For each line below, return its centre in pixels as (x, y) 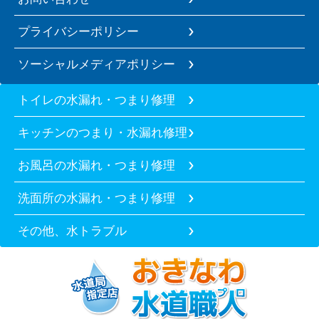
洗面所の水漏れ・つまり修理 (96, 198)
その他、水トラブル (72, 230)
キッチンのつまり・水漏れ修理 (103, 132)
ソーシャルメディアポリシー (96, 64)
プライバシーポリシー (78, 31)
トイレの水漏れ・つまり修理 (96, 99)
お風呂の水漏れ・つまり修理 (96, 165)
